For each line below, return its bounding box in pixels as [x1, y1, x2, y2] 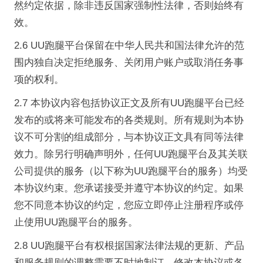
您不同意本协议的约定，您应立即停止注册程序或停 [14, 200, 244, 211]
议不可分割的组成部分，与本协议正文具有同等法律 [14, 131, 244, 143]
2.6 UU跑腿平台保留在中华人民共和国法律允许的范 [14, 40, 244, 52]
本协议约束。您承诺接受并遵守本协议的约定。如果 [14, 183, 244, 194]
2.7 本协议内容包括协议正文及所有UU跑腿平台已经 [14, 97, 244, 109]
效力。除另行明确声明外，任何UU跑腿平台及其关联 [14, 149, 248, 160]
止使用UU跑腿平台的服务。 [14, 217, 138, 228]
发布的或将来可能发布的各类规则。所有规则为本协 [14, 114, 244, 126]
